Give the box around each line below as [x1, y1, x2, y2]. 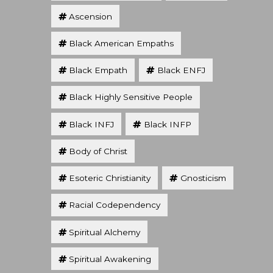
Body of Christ [69, 146, 128, 156]
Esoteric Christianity [69, 173, 151, 183]
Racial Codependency [69, 200, 161, 210]
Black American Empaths [69, 38, 174, 48]
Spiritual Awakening [69, 253, 152, 264]
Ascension [69, 11, 113, 21]
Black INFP [143, 119, 191, 129]
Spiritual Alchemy [69, 227, 141, 237]
